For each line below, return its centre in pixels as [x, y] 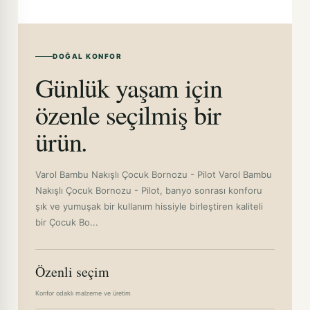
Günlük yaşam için [129, 88]
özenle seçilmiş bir [128, 115]
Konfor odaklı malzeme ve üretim [83, 293]
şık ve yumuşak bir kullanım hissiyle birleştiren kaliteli [149, 206]
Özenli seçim [72, 272]
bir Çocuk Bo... [67, 222]
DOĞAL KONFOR [87, 56]
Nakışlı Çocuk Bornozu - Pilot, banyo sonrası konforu [149, 190]
